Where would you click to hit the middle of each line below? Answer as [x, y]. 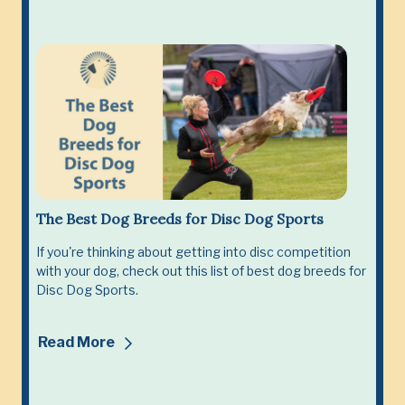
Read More [78, 342]
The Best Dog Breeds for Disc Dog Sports [180, 218]
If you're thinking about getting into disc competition [193, 251]
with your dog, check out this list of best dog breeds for [201, 270]
